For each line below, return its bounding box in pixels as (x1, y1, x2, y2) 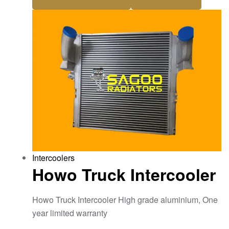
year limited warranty (32, 207, 107, 219)
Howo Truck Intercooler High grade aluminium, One (32, 193, 218, 205)
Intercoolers (32, 152, 75, 164)
